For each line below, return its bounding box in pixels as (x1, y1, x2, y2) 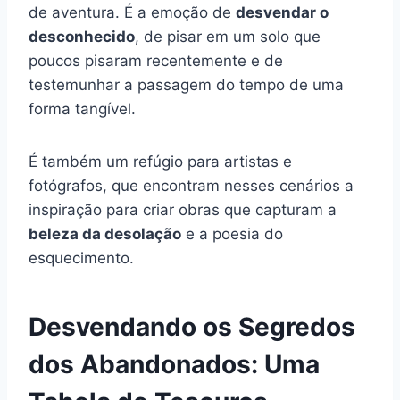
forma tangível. (29, 99, 136, 118)
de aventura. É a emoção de (29, 3, 236, 21)
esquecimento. (29, 248, 134, 267)
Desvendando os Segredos (29, 311, 355, 342)
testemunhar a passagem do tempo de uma (29, 75, 344, 94)
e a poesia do (181, 224, 283, 243)
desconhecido (29, 27, 135, 46)
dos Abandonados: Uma (29, 348, 320, 379)
